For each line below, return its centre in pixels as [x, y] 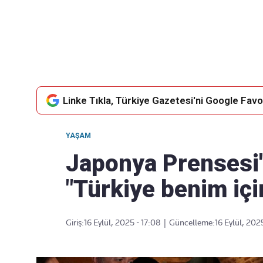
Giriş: [75, 222]
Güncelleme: [192, 222]
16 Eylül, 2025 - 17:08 [122, 222]
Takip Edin [148, 42]
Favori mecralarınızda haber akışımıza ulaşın [148, 51]
